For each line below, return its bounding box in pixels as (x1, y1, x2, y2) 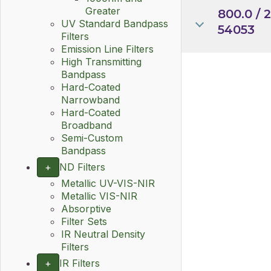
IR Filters (59, 257, 100, 269)
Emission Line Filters (61, 43, 154, 55)
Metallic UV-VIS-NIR (61, 177, 155, 189)
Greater (85, 5, 120, 17)
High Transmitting (61, 56, 142, 68)
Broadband (61, 119, 112, 131)
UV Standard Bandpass (61, 18, 168, 30)
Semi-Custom (61, 132, 123, 144)
